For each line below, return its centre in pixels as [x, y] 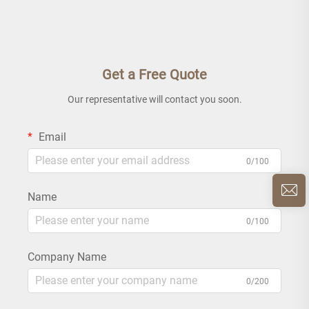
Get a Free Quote [154, 74]
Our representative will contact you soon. [154, 99]
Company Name [67, 257]
